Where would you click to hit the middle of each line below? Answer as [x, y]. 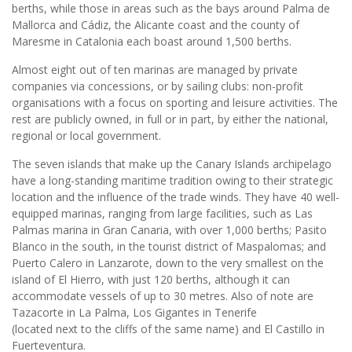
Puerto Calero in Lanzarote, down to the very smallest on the [168, 262]
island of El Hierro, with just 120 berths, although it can [151, 279]
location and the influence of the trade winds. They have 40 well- [176, 196]
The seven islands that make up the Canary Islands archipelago [172, 163]
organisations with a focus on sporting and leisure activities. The [175, 102]
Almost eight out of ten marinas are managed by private [155, 69]
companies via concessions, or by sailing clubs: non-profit [158, 86]
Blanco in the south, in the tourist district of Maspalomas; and [169, 246]
